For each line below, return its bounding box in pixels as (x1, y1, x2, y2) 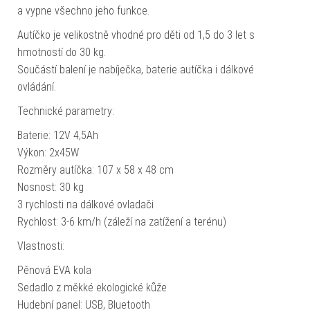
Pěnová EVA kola (17, 264, 91, 277)
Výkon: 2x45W (17, 146, 79, 160)
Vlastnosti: (17, 239, 64, 253)
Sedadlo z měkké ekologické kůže (17, 281, 167, 295)
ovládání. (17, 80, 56, 94)
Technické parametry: (17, 104, 114, 118)
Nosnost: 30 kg (17, 181, 84, 194)
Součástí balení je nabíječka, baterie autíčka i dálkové (17, 63, 254, 77)
